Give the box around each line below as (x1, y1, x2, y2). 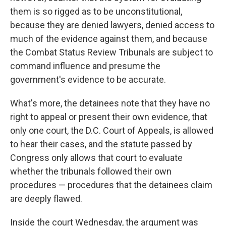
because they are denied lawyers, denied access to (10, 20, 214, 30)
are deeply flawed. (10, 193, 82, 204)
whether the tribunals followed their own (10, 166, 172, 177)
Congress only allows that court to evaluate (10, 152, 183, 163)
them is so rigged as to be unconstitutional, (10, 6, 182, 17)
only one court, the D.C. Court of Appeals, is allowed (10, 125, 213, 136)
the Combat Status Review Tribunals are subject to (10, 47, 213, 58)
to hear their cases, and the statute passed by (10, 139, 192, 149)
